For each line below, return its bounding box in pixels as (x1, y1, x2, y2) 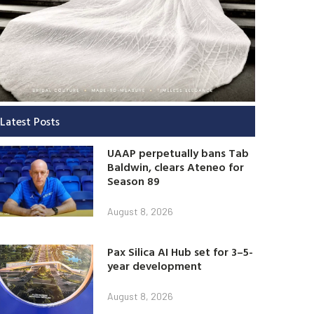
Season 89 (107, 172, 161, 189)
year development (107, 257, 203, 274)
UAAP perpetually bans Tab (107, 144, 250, 161)
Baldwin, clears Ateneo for (107, 158, 245, 175)
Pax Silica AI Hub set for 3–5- (107, 243, 254, 260)
